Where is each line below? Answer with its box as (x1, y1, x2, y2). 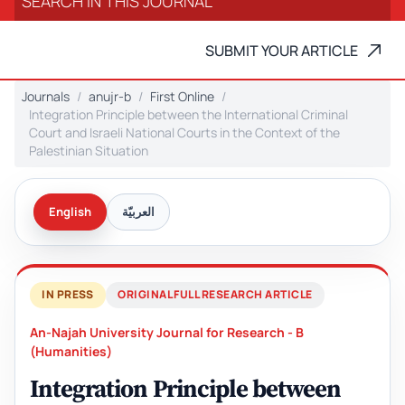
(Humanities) (30, 343, 112, 361)
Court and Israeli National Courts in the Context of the (29, 124, 340, 142)
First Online (150, 88, 214, 106)
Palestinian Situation (29, 142, 148, 160)
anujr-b (89, 88, 131, 106)
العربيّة (122, 203, 155, 221)
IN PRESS (42, 287, 94, 303)
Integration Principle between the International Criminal (29, 106, 348, 124)
